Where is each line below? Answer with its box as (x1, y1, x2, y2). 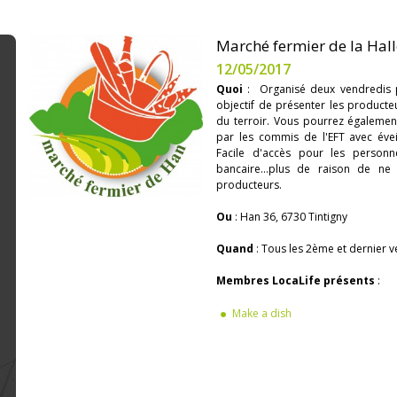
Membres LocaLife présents (215, 273, 375, 288)
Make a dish (231, 306, 292, 321)
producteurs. (215, 177, 282, 192)
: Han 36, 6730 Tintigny (234, 209, 347, 224)
